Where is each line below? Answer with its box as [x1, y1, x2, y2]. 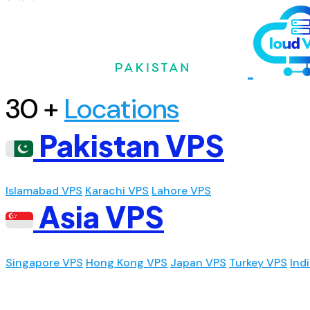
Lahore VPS [152, 183, 211, 199]
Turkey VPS [229, 255, 287, 270]
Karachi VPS [85, 183, 149, 199]
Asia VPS [33, 198, 164, 235]
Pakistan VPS [33, 127, 224, 163]
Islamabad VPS [6, 183, 82, 199]
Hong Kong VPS [86, 255, 167, 270]
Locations [64, 91, 179, 127]
